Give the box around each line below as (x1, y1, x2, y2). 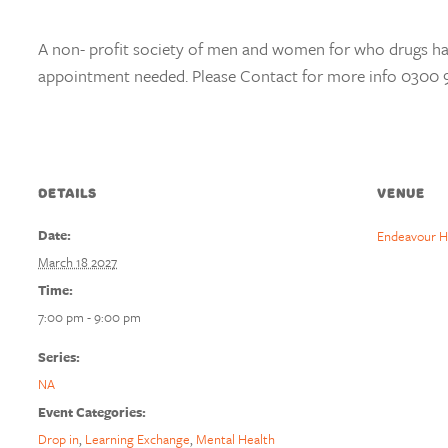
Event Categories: (38, 402, 146, 422)
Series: (38, 347, 80, 367)
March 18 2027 (38, 252, 117, 272)
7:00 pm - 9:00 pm (38, 307, 141, 327)
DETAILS (38, 185, 97, 202)
